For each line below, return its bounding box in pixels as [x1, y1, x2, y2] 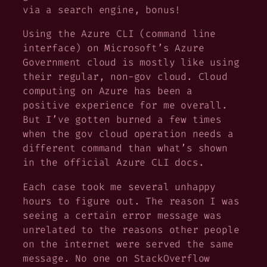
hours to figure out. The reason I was [23, 194, 240, 207]
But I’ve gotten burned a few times [23, 113, 222, 126]
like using [181, 56, 240, 69]
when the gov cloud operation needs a [23, 128, 234, 141]
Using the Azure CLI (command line [23, 27, 216, 41]
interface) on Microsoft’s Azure [23, 42, 204, 55]
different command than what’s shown [23, 142, 228, 155]
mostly [139, 56, 181, 69]
